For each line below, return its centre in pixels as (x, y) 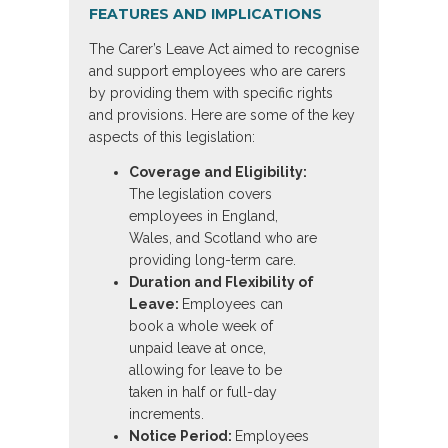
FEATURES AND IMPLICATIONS (205, 14)
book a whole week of (201, 326)
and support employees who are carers (217, 71)
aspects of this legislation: (172, 137)
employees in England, (203, 216)
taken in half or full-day (203, 392)
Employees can (232, 304)
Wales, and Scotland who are (223, 238)
